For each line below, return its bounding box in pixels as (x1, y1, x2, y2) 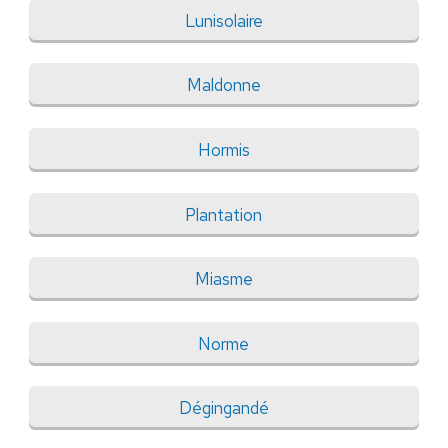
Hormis (197, 139, 250, 162)
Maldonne (186, 74, 261, 97)
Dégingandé (178, 397, 269, 420)
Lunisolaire (184, 9, 263, 32)
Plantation (185, 203, 263, 226)
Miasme (194, 268, 253, 291)
